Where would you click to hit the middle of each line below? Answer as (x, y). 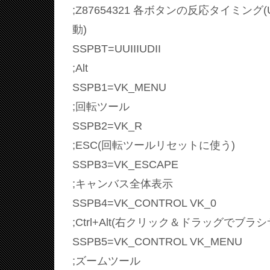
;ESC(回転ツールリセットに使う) (154, 145)
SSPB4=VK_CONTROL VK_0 (144, 203)
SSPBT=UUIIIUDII (117, 49)
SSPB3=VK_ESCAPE (125, 164)
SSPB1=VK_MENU (119, 87)
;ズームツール (106, 261)
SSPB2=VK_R (107, 126)
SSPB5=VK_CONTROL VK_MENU (157, 241)
